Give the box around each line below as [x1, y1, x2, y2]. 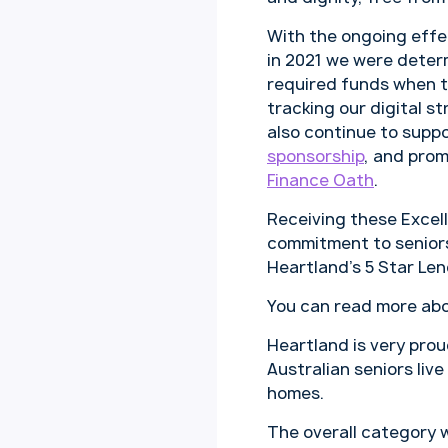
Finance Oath [267, 169, 374, 192]
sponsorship [267, 145, 364, 168]
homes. [267, 382, 324, 405]
